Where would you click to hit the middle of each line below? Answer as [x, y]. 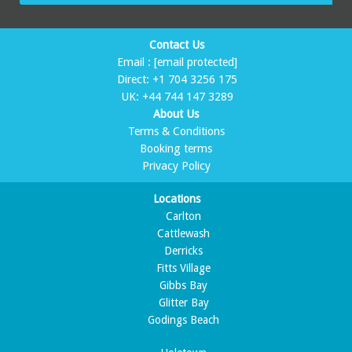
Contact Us [177, 45]
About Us [176, 114]
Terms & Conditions [176, 132]
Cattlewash [184, 234]
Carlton [184, 216]
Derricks [184, 251]
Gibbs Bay [184, 286]
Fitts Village [184, 268]
